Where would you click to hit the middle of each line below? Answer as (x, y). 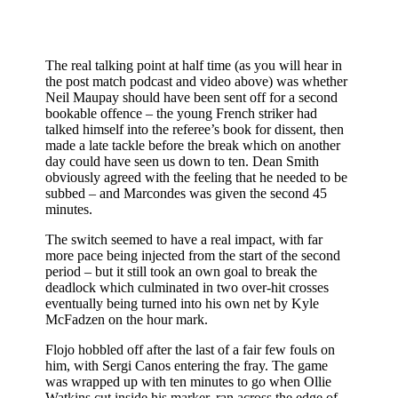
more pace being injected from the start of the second (193, 255)
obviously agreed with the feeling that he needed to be (197, 177)
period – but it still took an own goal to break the (182, 271)
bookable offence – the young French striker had (182, 113)
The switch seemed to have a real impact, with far (184, 239)
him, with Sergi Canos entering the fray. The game (187, 365)
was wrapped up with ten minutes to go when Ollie (189, 381)
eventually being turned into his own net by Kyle (183, 303)
